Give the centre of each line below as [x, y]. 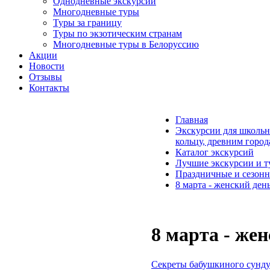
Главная [192, 120]
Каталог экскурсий [215, 152]
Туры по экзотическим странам [118, 33]
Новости [47, 66]
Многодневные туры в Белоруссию [126, 44]
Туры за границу [87, 23]
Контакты [49, 88]
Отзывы [46, 77]
